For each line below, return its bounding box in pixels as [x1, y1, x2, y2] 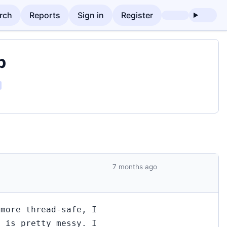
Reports [29, 10, 61, 20]
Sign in [78, 10, 104, 20]
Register [121, 10, 154, 20]
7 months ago [112, 163, 157, 171]
